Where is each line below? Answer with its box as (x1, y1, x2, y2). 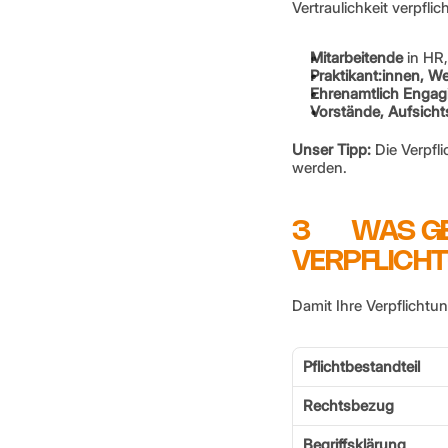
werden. (292, 158, 347, 177)
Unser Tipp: (292, 140, 371, 159)
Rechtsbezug (303, 396, 394, 415)
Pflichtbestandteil (303, 357, 420, 376)
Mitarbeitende (310, 48, 403, 67)
